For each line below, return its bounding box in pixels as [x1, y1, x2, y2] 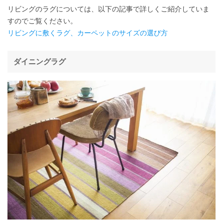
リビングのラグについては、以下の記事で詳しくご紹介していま [7, 5, 210, 13]
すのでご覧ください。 [7, 17, 77, 25]
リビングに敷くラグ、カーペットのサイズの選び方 [7, 29, 168, 37]
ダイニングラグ [13, 57, 66, 66]
